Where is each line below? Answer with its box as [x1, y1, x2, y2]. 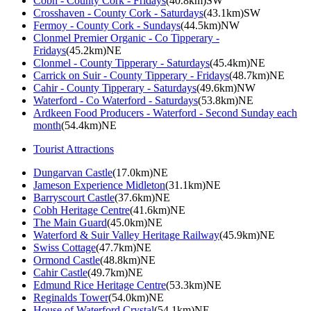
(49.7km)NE [87, 267, 143, 279]
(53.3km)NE [166, 279, 221, 292]
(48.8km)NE [100, 254, 155, 267]
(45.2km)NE [66, 44, 121, 57]
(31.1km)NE [165, 179, 221, 192]
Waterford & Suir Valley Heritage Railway [33, 229, 219, 242]
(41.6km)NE [130, 204, 185, 217]
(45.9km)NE [219, 229, 275, 242]
